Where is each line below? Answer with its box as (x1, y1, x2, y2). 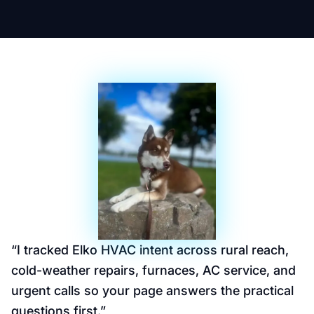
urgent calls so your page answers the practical (11, 283, 294, 298)
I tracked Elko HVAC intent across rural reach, (17, 243, 289, 257)
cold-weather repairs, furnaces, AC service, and (11, 263, 296, 278)
